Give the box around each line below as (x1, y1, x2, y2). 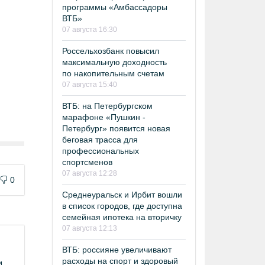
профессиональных (62, 146, 139, 156)
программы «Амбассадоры (62, 2, 167, 12)
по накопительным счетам (62, 68, 164, 78)
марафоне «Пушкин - (62, 112, 146, 122)
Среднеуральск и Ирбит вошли (62, 189, 182, 199)
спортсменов (62, 157, 112, 167)
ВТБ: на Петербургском (62, 101, 153, 111)
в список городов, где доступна (62, 201, 182, 211)
